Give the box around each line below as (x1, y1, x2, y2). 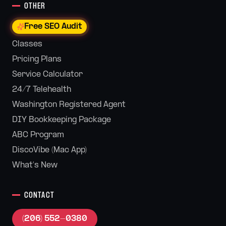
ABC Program (12, 131, 64, 139)
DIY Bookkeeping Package (12, 116, 111, 124)
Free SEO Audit (24, 22, 82, 31)
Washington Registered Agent (12, 100, 126, 109)
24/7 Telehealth (12, 85, 71, 94)
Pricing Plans (12, 55, 62, 64)
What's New (12, 161, 58, 169)
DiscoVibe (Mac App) (12, 146, 87, 154)
